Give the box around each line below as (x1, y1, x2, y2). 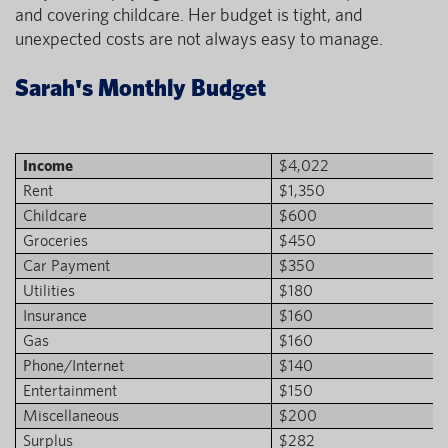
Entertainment (23, 380, 117, 400)
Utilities (23, 280, 75, 300)
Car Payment (23, 255, 110, 275)
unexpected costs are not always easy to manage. (15, 27, 383, 49)
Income (23, 155, 73, 175)
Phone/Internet (23, 355, 124, 375)
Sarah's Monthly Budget (15, 72, 266, 101)
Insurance (23, 305, 87, 325)
